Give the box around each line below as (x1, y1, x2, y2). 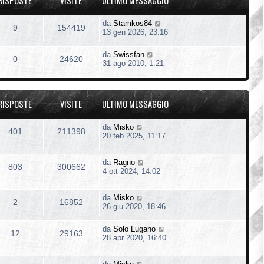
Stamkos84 (113, 18, 152, 28)
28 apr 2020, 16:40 (103, 233, 166, 242)
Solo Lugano (113, 224, 156, 233)
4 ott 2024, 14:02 (103, 166, 160, 176)
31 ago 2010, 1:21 (103, 58, 164, 68)
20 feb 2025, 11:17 (103, 131, 166, 140)
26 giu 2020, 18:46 (103, 202, 166, 211)
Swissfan (113, 49, 144, 59)
